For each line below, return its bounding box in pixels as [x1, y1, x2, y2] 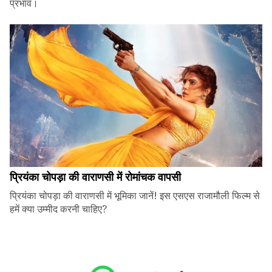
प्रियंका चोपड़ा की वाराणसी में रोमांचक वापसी [10, 169, 181, 184]
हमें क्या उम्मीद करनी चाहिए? [10, 202, 107, 216]
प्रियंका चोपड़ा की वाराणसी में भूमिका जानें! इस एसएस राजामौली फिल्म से [10, 188, 260, 202]
